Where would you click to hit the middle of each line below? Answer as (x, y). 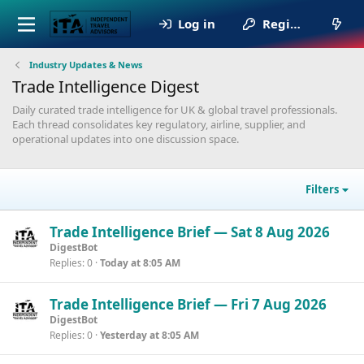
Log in (196, 24)
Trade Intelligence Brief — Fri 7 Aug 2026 (188, 304)
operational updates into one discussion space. (126, 139)
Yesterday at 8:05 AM (149, 335)
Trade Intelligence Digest (106, 86)
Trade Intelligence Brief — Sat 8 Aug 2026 (190, 232)
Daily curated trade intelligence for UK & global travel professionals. (175, 109)
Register (278, 24)
